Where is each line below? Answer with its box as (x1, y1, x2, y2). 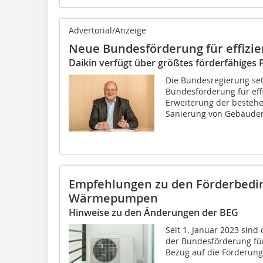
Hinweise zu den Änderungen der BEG (69, 205, 238, 219)
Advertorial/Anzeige (69, 24, 146, 36)
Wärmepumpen (69, 190, 158, 206)
